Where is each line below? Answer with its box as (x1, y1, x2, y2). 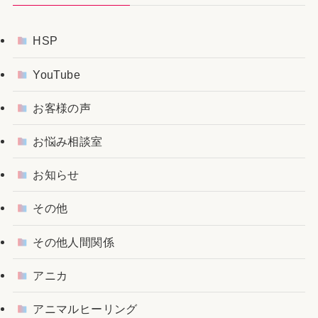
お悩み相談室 (33, 135, 103, 148)
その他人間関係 (33, 235, 114, 248)
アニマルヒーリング (33, 302, 138, 315)
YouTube (33, 67, 80, 81)
